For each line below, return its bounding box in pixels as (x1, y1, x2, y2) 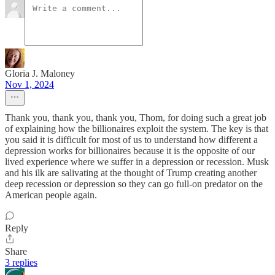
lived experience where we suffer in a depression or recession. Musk (5, 157, 269, 168)
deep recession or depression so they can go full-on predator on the (5, 179, 263, 190)
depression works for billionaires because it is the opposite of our (5, 145, 255, 157)
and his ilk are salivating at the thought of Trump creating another (5, 168, 257, 179)
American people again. (5, 190, 97, 201)
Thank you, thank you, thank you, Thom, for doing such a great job (5, 112, 266, 123)
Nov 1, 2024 (5, 79, 54, 90)
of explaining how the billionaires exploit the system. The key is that (5, 123, 268, 134)
